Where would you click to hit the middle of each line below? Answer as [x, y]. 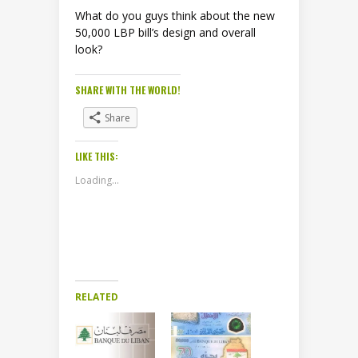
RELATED [97, 297]
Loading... [97, 181]
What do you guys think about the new [175, 16]
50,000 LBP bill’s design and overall [165, 33]
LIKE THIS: [97, 157]
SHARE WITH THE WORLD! [128, 90]
